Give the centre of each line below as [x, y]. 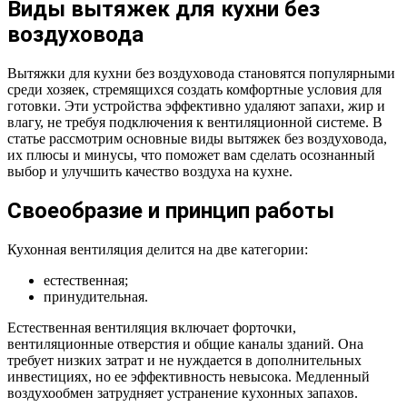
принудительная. [96, 296]
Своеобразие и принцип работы [171, 211]
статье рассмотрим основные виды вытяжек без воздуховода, [197, 139]
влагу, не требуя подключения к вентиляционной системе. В [195, 123]
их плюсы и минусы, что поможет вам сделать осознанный [191, 155]
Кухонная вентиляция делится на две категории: [158, 249]
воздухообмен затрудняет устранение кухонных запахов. [183, 392]
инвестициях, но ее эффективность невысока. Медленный [189, 376]
